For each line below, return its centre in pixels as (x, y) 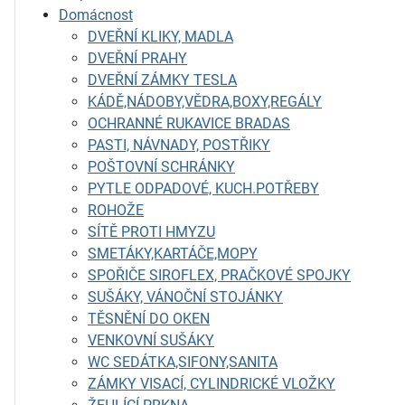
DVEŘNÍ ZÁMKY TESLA (162, 80)
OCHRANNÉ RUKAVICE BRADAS (189, 123)
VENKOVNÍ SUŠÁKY (151, 340)
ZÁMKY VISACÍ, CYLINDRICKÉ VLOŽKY (212, 384)
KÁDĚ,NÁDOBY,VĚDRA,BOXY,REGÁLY (205, 102)
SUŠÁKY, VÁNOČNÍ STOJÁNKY (185, 297)
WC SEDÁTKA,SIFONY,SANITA (183, 362)
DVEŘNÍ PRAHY (137, 58)
